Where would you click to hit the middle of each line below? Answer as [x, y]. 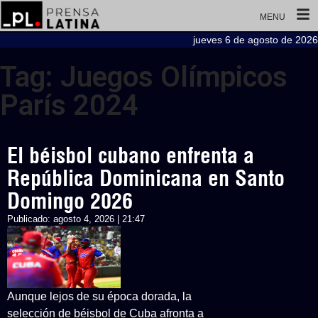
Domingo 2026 [70, 201]
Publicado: [30, 219]
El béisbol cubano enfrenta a [131, 155]
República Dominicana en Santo [146, 178]
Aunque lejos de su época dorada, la [99, 296]
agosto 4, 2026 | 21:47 [99, 219]
